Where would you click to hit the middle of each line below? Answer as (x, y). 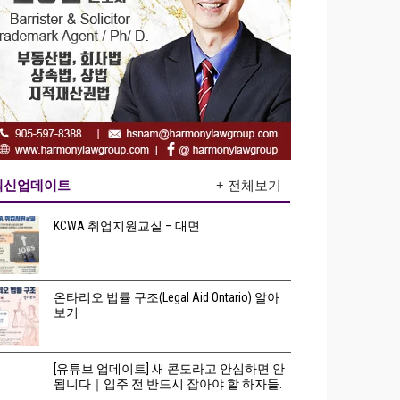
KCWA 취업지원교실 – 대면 (127, 226)
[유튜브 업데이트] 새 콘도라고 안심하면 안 (170, 369)
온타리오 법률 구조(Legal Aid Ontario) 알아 (167, 297)
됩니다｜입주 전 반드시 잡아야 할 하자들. (168, 384)
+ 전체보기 (249, 185)
